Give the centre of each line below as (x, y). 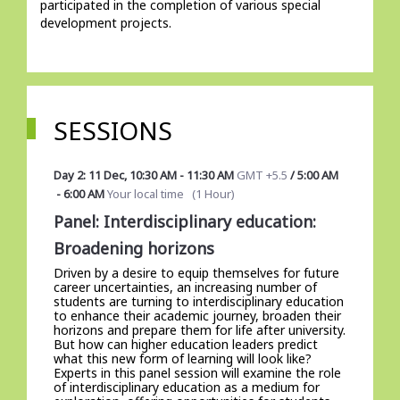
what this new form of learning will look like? (182, 358)
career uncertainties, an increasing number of (185, 287)
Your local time (144, 194)
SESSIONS (112, 130)
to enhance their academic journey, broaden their (197, 316)
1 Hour (213, 194)
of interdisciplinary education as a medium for (186, 387)
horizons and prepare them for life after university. (199, 330)
